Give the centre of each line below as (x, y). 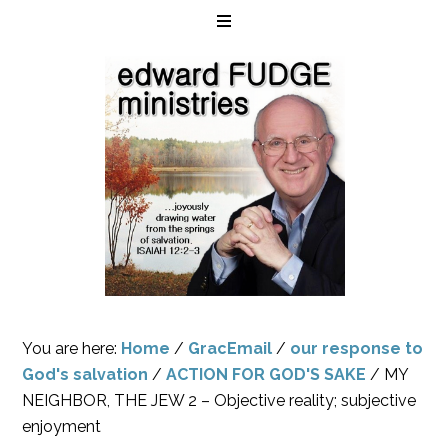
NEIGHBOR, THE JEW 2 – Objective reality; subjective (219, 400)
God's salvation (85, 374)
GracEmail (230, 348)
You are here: (72, 348)
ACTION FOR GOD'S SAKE (266, 374)
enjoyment (62, 426)
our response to (357, 348)
